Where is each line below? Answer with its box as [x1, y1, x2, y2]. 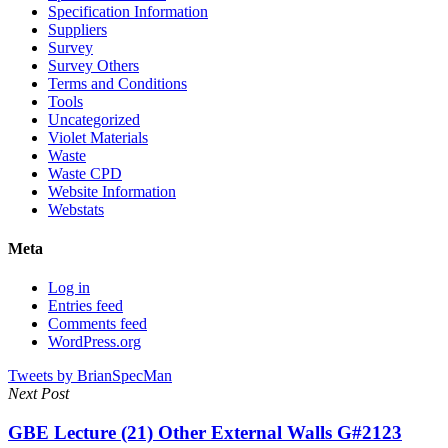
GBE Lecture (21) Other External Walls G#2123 [8, 422, 402, 444]
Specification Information [48, 2, 208, 20]
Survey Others [48, 56, 139, 74]
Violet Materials [48, 128, 148, 146]
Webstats [48, 200, 104, 218]
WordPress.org [48, 333, 141, 351]
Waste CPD [48, 164, 122, 182]
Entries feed [48, 297, 123, 315]
